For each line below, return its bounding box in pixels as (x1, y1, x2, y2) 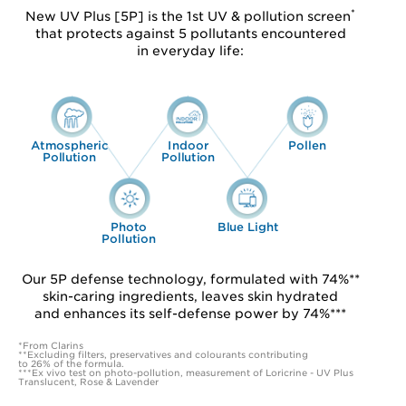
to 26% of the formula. (18, 358, 124, 370)
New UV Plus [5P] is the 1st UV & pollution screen (25, 9, 351, 24)
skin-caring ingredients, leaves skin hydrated (43, 289, 338, 304)
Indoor (168, 139, 209, 152)
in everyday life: (137, 43, 244, 59)
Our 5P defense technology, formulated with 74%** (21, 272, 360, 287)
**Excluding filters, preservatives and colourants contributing (18, 349, 308, 361)
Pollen (288, 139, 326, 152)
